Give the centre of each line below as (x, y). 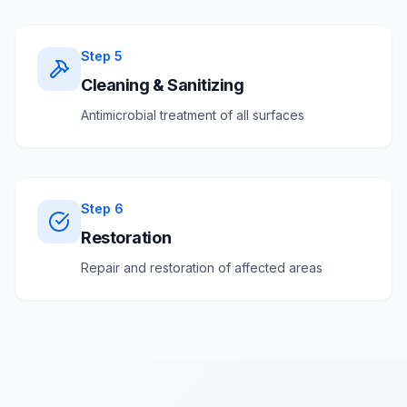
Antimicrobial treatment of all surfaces (193, 115)
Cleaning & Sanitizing (163, 85)
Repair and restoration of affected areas (202, 268)
